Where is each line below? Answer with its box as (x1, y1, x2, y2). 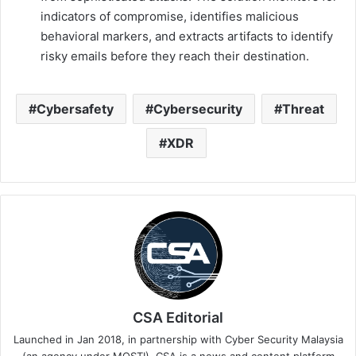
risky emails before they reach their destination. (41, 48, 309, 64)
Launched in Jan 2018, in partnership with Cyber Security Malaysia (13, 333, 343, 346)
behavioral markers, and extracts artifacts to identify (41, 29, 333, 44)
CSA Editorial (133, 309, 223, 327)
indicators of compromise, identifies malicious (41, 9, 299, 25)
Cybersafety (36, 101, 114, 118)
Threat (281, 101, 324, 118)
